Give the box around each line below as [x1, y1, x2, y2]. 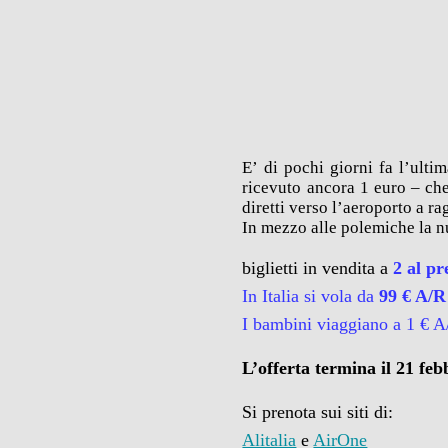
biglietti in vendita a [242, 258, 394, 278]
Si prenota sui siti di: [242, 402, 394, 422]
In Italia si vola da [242, 286, 380, 306]
